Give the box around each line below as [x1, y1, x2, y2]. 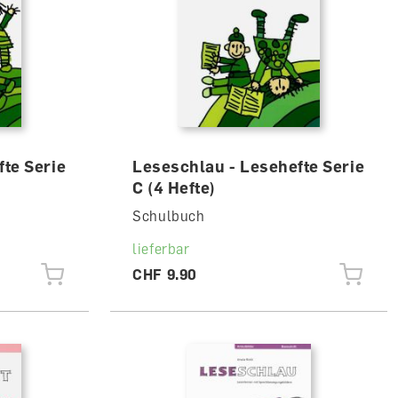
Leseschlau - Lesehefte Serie [131, 156, 365, 176]
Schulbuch [131, 207, 205, 225]
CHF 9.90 [131, 266, 198, 283]
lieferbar [131, 240, 190, 258]
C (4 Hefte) [131, 178, 216, 197]
